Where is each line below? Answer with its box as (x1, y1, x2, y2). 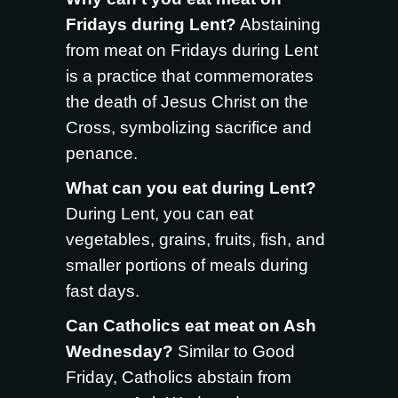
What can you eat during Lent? (66, 179, 316, 197)
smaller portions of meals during (66, 256, 308, 275)
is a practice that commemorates (66, 67, 314, 85)
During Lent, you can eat (66, 204, 253, 223)
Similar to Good (173, 342, 295, 361)
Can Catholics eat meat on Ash (66, 316, 316, 335)
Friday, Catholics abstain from (66, 368, 291, 386)
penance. (66, 144, 138, 163)
